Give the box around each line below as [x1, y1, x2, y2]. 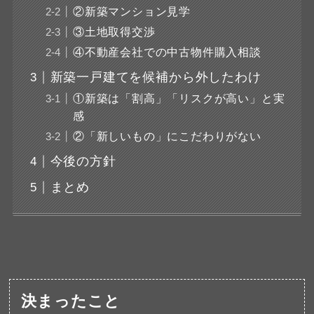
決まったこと [21, 293, 121, 310]
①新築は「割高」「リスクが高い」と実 [72, 92, 285, 105]
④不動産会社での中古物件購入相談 [72, 46, 261, 59]
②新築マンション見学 [72, 5, 191, 18]
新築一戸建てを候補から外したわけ [50, 70, 261, 85]
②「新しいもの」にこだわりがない [72, 130, 261, 143]
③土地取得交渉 [72, 25, 156, 39]
